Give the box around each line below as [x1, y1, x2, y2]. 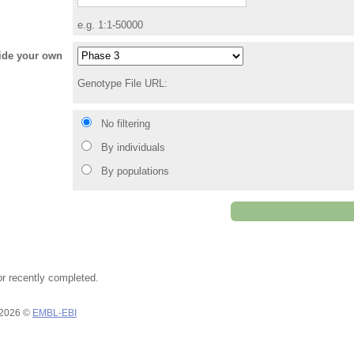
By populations [101, 164, 169, 177]
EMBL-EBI [32, 307, 77, 318]
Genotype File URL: [77, 77, 168, 89]
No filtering [101, 117, 150, 130]
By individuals [101, 141, 165, 153]
